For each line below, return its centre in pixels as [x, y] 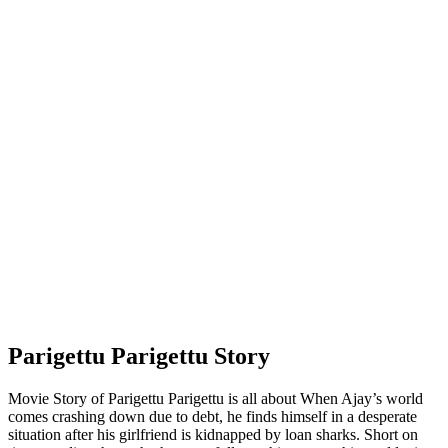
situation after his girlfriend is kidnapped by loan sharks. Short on [213, 435]
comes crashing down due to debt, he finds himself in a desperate [212, 417]
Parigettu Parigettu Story [139, 356]
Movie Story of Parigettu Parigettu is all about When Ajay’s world [215, 399]
